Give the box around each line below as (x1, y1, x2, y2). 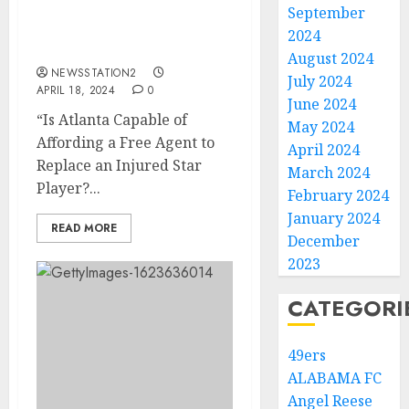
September (288, 3, 366, 23)
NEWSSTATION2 (51, 65, 137, 81)
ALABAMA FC (288, 368, 383, 388)
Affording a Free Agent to (37, 132, 215, 152)
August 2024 (288, 48, 374, 68)
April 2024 (288, 140, 361, 160)
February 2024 (288, 185, 390, 205)
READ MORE (51, 220, 117, 236)
